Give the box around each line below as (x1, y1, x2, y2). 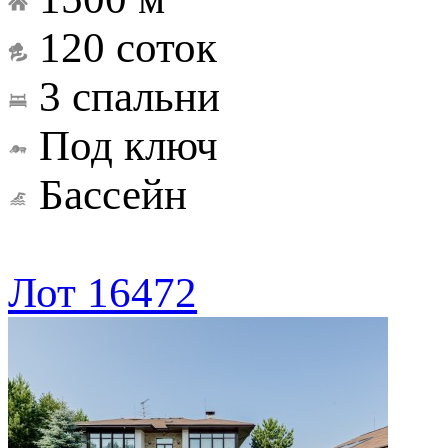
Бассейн (39, 171, 187, 219)
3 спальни (39, 73, 220, 121)
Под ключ (39, 122, 218, 170)
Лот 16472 (8, 269, 197, 317)
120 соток (39, 24, 217, 72)
